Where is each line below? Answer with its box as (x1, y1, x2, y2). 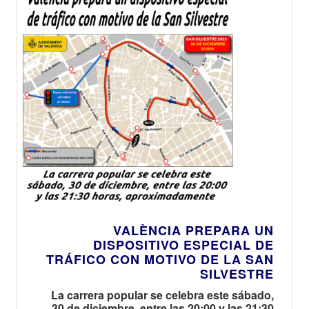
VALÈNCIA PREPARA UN (113, 221, 274, 239)
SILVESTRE (200, 264, 274, 283)
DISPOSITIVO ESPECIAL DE (93, 235, 274, 254)
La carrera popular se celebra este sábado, (51, 286, 274, 303)
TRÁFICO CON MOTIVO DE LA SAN (46, 250, 274, 268)
